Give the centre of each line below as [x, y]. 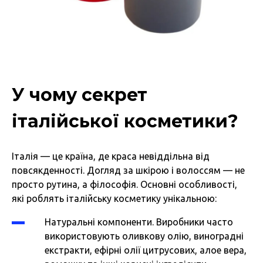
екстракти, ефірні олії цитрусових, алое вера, [146, 250]
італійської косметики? [125, 122]
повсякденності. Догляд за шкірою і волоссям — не [128, 171]
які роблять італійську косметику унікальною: [114, 199]
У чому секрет [80, 95]
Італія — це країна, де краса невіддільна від [111, 156]
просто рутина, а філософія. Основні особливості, [124, 185]
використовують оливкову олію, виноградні [144, 236]
